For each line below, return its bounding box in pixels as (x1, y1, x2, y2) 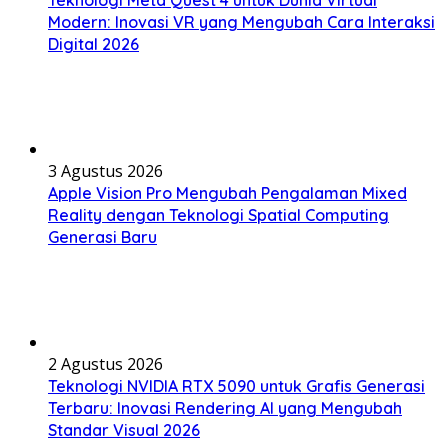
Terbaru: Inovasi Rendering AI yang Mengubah (48, 397, 402, 418)
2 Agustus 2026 (48, 352, 163, 375)
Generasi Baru (48, 226, 157, 247)
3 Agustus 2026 (48, 159, 163, 182)
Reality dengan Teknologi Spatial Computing (48, 204, 389, 225)
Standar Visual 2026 (48, 419, 200, 440)
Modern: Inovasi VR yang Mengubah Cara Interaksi (48, 11, 435, 32)
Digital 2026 (48, 33, 139, 54)
